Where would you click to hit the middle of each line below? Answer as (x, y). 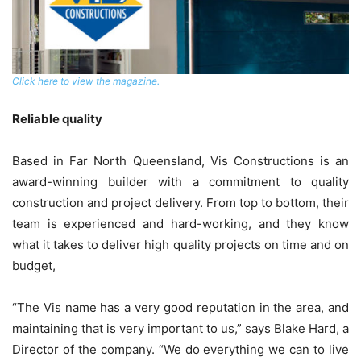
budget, (34, 266)
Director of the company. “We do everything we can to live (180, 350)
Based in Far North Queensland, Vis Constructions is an (180, 161)
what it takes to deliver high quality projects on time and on (180, 245)
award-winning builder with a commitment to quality (180, 182)
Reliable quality (57, 119)
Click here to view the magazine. (86, 81)
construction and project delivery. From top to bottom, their (180, 203)
